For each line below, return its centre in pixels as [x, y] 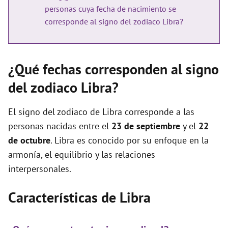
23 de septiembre [146, 126]
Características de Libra [79, 197]
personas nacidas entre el [60, 126]
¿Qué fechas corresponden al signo [113, 69]
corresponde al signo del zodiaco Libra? [114, 21]
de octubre [29, 140]
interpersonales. [40, 169]
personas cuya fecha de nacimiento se [110, 9]
